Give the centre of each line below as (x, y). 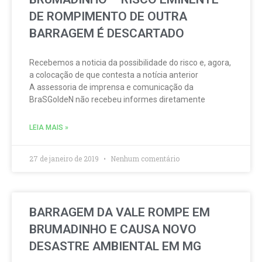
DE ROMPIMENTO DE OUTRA (108, 16)
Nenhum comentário (144, 158)
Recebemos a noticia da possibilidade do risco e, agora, (130, 63)
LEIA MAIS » (49, 127)
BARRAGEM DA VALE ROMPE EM (120, 212)
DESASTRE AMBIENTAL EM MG (115, 246)
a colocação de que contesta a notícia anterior (114, 75)
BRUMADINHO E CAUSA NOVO (113, 229)
